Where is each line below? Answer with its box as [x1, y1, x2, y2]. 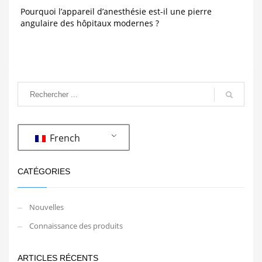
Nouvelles [29, 202, 64, 213]
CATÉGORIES [18, 167, 70, 177]
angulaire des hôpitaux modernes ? [20, 18, 159, 29]
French [47, 131, 80, 144]
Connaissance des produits [29, 220, 123, 232]
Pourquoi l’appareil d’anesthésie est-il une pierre [20, 6, 212, 18]
